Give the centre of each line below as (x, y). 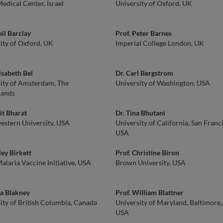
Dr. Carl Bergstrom (144, 73)
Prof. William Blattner (150, 192)
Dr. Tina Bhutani (140, 113)
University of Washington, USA (163, 83)
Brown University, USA (151, 163)
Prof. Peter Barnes (144, 33)
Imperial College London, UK (160, 43)
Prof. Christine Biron (147, 153)
